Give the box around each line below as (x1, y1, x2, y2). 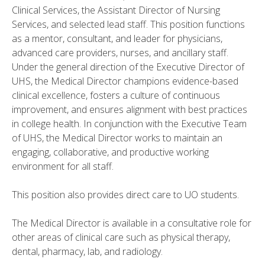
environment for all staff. (12, 159, 114, 173)
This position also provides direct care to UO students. (12, 188, 239, 201)
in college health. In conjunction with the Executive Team (12, 117, 247, 130)
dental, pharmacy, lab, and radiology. (12, 244, 163, 258)
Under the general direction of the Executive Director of (12, 60, 244, 73)
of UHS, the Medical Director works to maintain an (12, 131, 222, 144)
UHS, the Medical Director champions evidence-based (12, 74, 238, 88)
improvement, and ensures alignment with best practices (12, 102, 247, 116)
